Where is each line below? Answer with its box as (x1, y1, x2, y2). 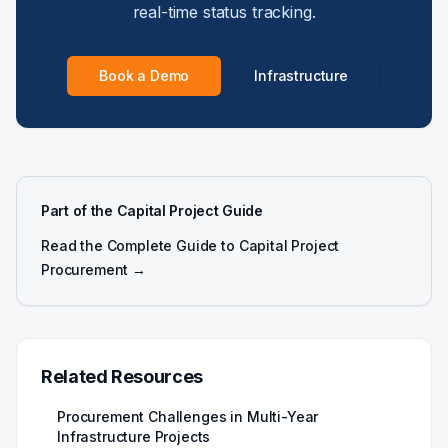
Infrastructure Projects (57, 428, 211, 445)
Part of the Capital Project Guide (41, 202, 263, 219)
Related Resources (41, 366, 203, 387)
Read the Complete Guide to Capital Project (41, 237, 340, 254)
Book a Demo (98, 67, 190, 84)
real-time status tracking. (132, 2, 316, 22)
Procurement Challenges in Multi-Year (57, 408, 319, 425)
